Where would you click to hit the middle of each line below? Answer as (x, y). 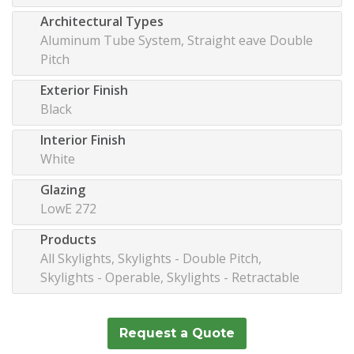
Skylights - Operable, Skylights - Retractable (170, 277)
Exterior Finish (84, 90)
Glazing (63, 189)
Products (68, 239)
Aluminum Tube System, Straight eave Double (177, 40)
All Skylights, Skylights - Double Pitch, (151, 258)
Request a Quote (177, 333)
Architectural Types (102, 21)
